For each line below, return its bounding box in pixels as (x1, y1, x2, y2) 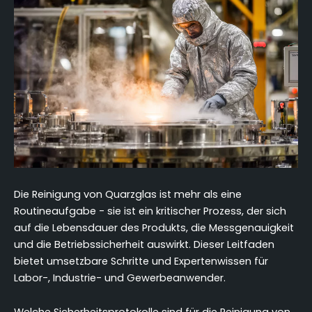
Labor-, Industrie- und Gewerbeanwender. (14, 270, 226, 285)
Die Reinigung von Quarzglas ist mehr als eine (14, 187, 242, 201)
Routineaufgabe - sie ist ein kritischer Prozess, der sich (14, 203, 286, 218)
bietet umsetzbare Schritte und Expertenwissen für (14, 253, 268, 268)
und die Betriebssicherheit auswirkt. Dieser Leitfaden (14, 237, 274, 251)
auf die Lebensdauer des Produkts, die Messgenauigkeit (14, 220, 294, 235)
